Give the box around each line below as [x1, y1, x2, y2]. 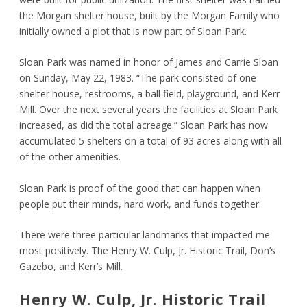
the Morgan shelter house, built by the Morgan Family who [19, 8, 280, 22]
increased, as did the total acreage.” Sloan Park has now [19, 119, 269, 132]
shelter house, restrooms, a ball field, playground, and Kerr [19, 87, 280, 101]
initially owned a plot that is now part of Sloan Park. [19, 24, 247, 38]
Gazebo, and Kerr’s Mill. [19, 259, 123, 273]
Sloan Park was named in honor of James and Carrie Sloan [19, 56, 279, 69]
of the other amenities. [19, 150, 121, 164]
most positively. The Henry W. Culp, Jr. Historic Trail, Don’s [19, 243, 276, 257]
